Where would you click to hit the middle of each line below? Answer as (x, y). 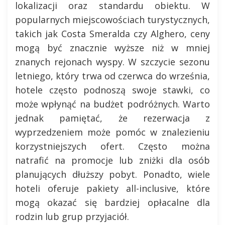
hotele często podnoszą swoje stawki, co (113, 90)
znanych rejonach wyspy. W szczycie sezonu (113, 62)
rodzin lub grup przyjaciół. (72, 216)
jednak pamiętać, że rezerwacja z (113, 118)
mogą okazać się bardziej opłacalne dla (113, 202)
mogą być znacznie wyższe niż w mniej (113, 48)
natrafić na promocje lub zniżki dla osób (113, 160)
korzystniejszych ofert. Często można (113, 146)
